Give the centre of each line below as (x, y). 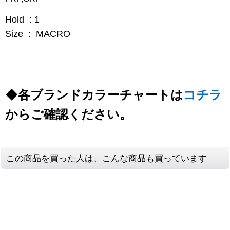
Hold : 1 (22, 19)
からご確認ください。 (69, 114)
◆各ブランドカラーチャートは (94, 94)
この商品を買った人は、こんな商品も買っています (107, 158)
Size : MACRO (38, 34)
